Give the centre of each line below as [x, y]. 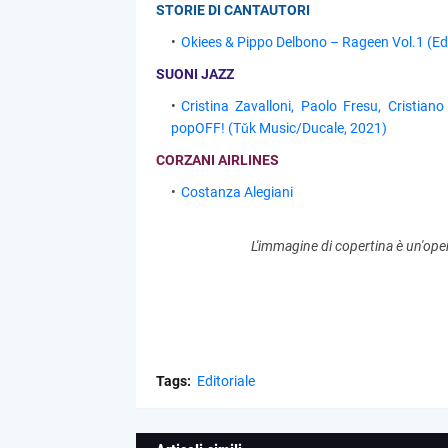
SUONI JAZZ [194, 74]
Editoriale [225, 381]
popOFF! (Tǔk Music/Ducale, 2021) [278, 128]
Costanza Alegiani [236, 192]
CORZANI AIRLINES [217, 160]
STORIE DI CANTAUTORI [232, 10]
